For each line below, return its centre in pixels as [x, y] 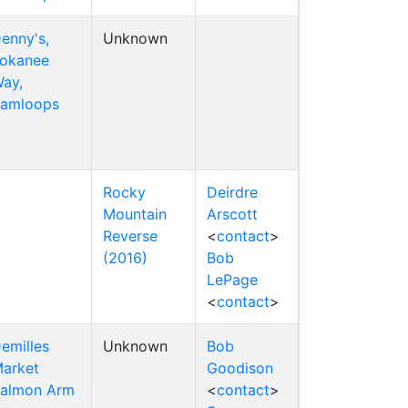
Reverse [130, 236]
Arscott [232, 214]
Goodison [240, 368]
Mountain [135, 214]
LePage [232, 280]
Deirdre [232, 192]
